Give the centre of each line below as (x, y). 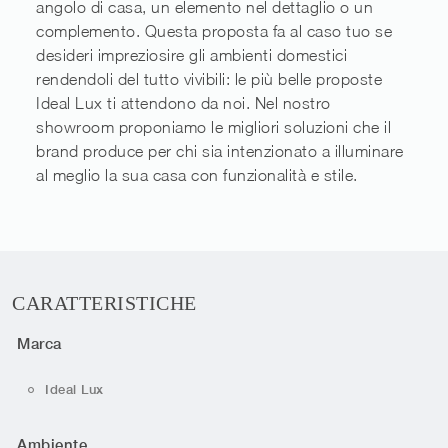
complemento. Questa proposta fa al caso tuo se (214, 31)
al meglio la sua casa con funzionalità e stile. (197, 175)
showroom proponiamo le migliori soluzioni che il (213, 127)
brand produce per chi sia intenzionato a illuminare (220, 151)
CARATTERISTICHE (104, 303)
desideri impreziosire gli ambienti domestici (191, 55)
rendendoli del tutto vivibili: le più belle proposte (209, 79)
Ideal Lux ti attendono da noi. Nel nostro (183, 103)
